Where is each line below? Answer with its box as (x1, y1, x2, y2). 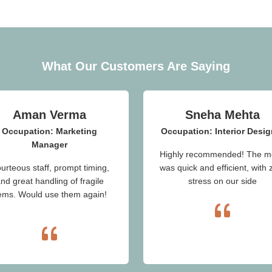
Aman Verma (13, 107, 86, 121)
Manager (32, 139, 67, 149)
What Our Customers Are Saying (42, 59, 230, 73)
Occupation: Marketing (2, 126, 97, 136)
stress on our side (188, 175, 257, 186)
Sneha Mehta (185, 107, 260, 121)
